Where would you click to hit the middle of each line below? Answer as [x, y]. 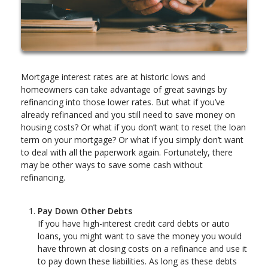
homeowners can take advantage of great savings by [124, 90]
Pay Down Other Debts [85, 211]
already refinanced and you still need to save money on [128, 115]
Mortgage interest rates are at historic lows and [113, 77]
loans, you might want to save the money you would [140, 236]
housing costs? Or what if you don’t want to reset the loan [133, 127]
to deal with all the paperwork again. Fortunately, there [127, 153]
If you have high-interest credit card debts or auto [134, 224]
